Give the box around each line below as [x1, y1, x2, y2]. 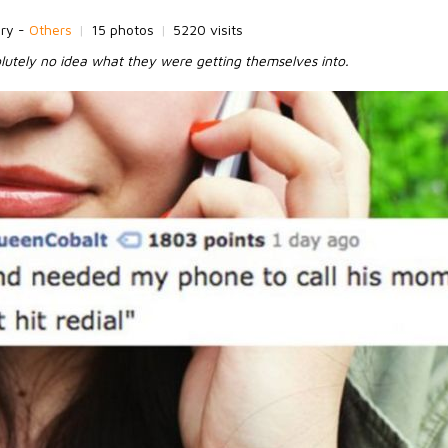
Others [29, 21, 72, 38]
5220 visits [173, 21, 243, 38]
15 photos [91, 21, 158, 38]
